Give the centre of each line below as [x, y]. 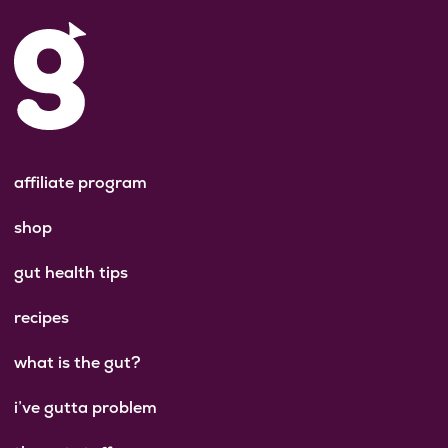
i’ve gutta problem [85, 407]
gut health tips [71, 272]
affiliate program [80, 182]
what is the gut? [77, 362]
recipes [41, 317]
